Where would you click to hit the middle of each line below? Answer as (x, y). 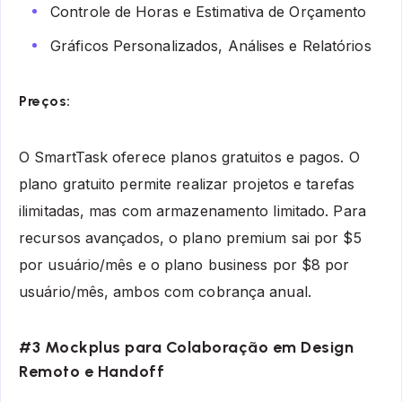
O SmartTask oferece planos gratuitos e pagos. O (189, 157)
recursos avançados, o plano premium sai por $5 (190, 238)
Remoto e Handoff (92, 371)
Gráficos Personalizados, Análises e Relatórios (211, 46)
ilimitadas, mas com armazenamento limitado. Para (192, 211)
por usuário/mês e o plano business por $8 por (184, 265)
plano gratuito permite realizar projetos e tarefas (187, 184)
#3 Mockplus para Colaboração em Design (186, 347)
